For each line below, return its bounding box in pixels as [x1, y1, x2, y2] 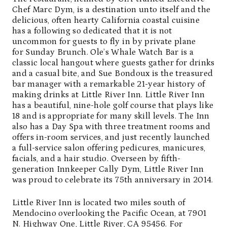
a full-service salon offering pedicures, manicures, [12, 142, 206, 153]
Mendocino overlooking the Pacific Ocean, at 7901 [12, 208, 207, 218]
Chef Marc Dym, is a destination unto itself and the [12, 4, 211, 15]
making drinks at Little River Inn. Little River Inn [12, 89, 205, 100]
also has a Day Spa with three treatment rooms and [12, 121, 211, 132]
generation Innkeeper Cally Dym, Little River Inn [12, 164, 204, 174]
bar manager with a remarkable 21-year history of [12, 79, 205, 89]
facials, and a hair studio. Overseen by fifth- [12, 153, 181, 164]
